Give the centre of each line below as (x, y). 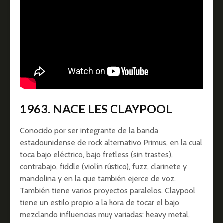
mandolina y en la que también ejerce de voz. (98, 179)
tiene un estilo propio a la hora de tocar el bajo (100, 203)
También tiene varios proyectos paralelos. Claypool (108, 191)
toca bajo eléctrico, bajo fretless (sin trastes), (96, 155)
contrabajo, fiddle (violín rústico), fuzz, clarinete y (103, 167)
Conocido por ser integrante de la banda (89, 131)
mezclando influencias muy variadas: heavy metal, (105, 215)
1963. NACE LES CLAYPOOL (96, 109)
